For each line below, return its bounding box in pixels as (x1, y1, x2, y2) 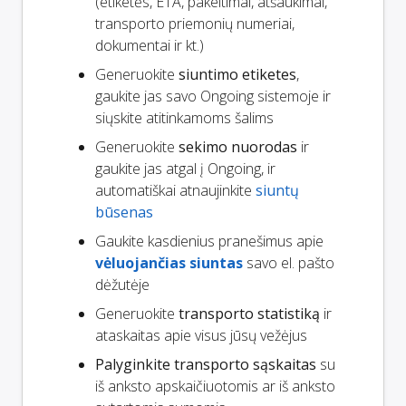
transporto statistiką (179, 304, 320, 324)
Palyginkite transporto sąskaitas (95, 354, 316, 375)
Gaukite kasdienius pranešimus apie (95, 231, 324, 252)
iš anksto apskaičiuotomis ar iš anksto (95, 376, 335, 397)
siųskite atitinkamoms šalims (95, 108, 274, 129)
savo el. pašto (243, 253, 334, 274)
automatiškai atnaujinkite (95, 180, 256, 201)
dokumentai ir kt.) (95, 35, 204, 56)
